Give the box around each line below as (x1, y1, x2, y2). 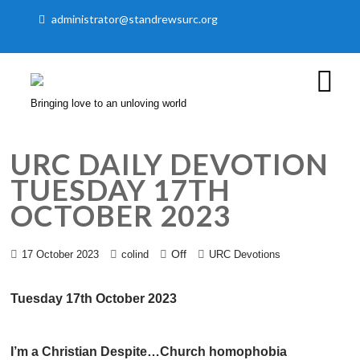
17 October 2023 (22, 248, 100, 261)
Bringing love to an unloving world (31, 97, 187, 109)
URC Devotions (209, 248, 281, 261)
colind (121, 248, 149, 261)
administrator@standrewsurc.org (51, 12, 219, 26)
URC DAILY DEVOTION (10, 146, 329, 182)
